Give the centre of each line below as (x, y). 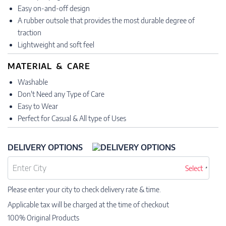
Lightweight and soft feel (56, 45)
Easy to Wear (38, 106)
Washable (33, 82)
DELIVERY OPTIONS (46, 147)
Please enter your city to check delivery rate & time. (84, 189)
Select (194, 168)
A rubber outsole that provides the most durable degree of (106, 20)
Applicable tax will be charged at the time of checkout (88, 205)
